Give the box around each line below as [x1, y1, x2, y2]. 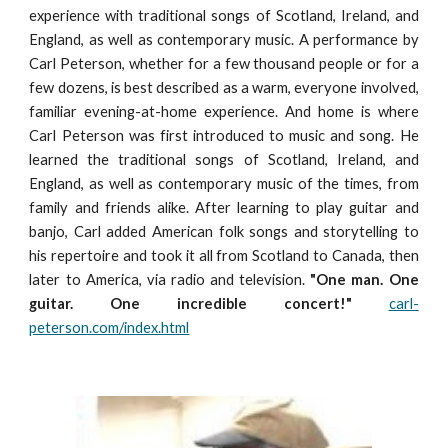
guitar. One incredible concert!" [29, 294, 352, 312]
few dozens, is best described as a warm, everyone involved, [29, 78, 419, 96]
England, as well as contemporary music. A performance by [29, 30, 419, 48]
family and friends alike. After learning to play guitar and [29, 198, 419, 216]
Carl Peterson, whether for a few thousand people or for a [29, 54, 419, 72]
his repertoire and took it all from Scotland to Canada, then [29, 246, 419, 264]
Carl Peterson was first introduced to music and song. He [29, 126, 419, 144]
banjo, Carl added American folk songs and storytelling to [29, 222, 419, 240]
